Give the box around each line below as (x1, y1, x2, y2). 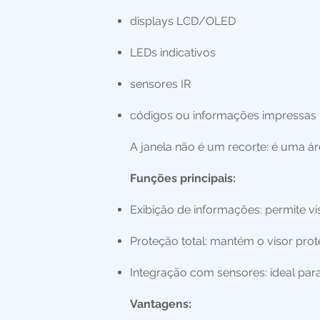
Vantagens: (130, 297, 191, 311)
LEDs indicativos (130, 46, 216, 59)
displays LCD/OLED (130, 14, 236, 28)
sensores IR (130, 77, 191, 91)
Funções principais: (130, 171, 236, 185)
